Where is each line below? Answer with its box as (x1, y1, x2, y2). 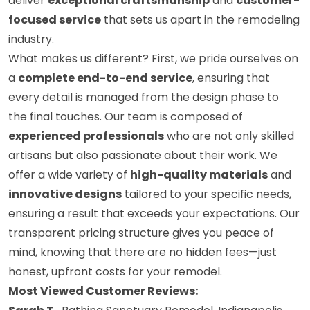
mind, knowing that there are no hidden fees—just (8, 244, 277, 261)
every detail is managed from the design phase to (8, 89, 279, 106)
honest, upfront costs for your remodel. (8, 264, 222, 280)
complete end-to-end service (18, 70, 192, 86)
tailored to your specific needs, (122, 186, 291, 203)
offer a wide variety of (8, 167, 130, 183)
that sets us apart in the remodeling (101, 12, 300, 28)
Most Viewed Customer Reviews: (8, 283, 198, 300)
